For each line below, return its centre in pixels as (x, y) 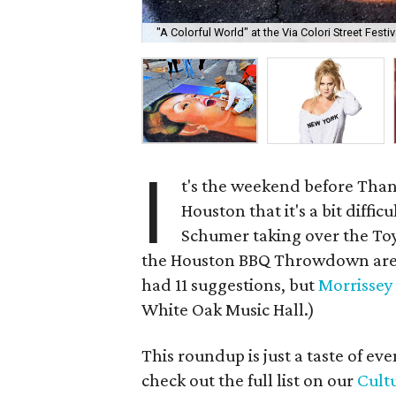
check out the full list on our (250, 380)
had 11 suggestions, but (230, 285)
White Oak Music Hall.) (228, 309)
